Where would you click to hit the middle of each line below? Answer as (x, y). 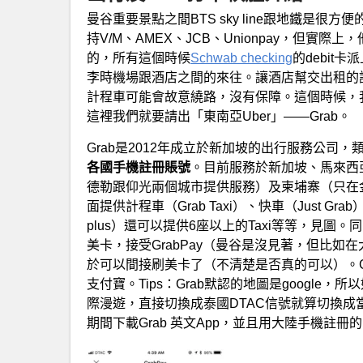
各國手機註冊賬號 (139, 167)
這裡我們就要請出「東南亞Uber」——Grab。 (219, 116)
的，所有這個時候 (139, 58)
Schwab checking (241, 58)
